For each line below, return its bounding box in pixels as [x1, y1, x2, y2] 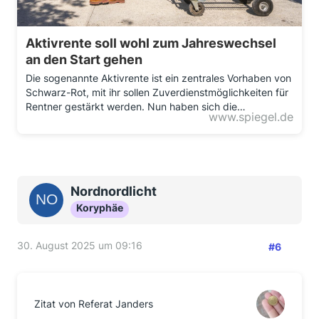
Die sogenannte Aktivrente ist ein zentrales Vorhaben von [26, 72, 291, 84]
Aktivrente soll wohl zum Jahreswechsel [26, 36, 276, 51]
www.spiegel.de [209, 110, 293, 124]
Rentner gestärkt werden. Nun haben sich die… [26, 100, 246, 113]
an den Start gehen [26, 52, 142, 67]
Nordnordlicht [70, 184, 157, 199]
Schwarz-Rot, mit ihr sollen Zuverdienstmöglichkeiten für [26, 86, 288, 98]
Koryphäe [76, 202, 123, 214]
